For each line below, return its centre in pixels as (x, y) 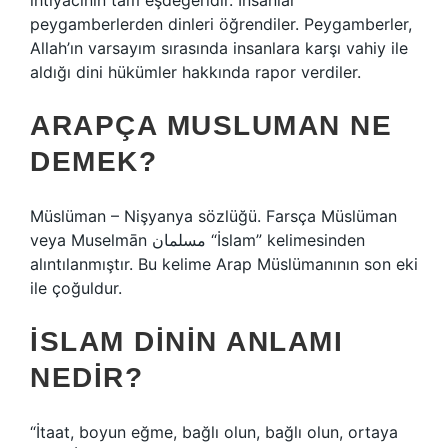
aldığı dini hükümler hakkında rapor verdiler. (195, 72)
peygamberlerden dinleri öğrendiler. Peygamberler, (221, 24)
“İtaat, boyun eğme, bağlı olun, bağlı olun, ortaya (214, 432)
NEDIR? (86, 377)
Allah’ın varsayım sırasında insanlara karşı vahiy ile (219, 48)
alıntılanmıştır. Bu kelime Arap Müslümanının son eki (224, 264)
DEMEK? (93, 161)
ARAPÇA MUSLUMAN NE (211, 125)
